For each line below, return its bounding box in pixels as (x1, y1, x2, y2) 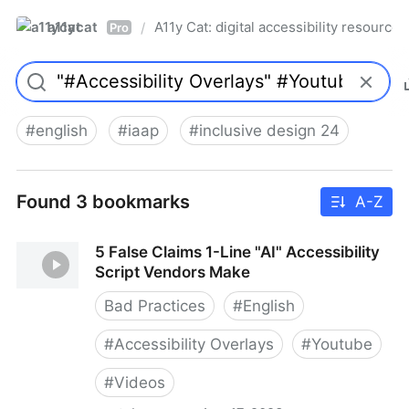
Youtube (311, 335, 372, 353)
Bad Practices (104, 297, 205, 315)
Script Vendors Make (95, 263, 250, 281)
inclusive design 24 (199, 121, 340, 140)
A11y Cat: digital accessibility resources (154, 18, 407, 36)
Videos (114, 373, 165, 392)
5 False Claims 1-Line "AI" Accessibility (95, 243, 380, 261)
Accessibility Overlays (114, 335, 274, 353)
